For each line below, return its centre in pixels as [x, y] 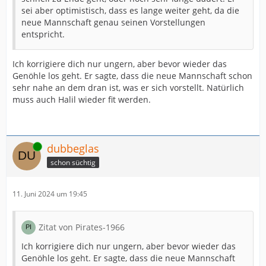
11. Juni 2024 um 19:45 [50, 194]
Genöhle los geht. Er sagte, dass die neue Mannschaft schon [132, 76]
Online [23, 146]
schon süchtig [73, 162]
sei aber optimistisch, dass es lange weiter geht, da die [130, 10]
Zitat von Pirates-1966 [82, 227]
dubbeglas [73, 148]
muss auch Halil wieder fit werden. [82, 99]
